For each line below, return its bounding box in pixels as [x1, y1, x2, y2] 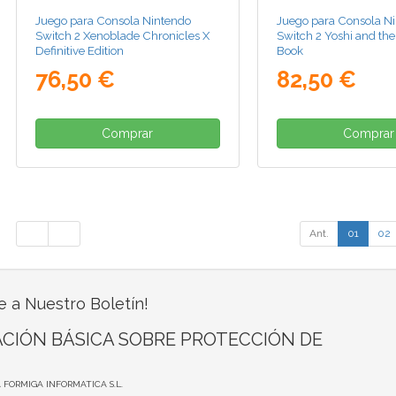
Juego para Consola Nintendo [35, 12, 192, 27]
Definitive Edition [35, 42, 125, 57]
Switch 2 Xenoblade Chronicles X [35, 27, 210, 42]
